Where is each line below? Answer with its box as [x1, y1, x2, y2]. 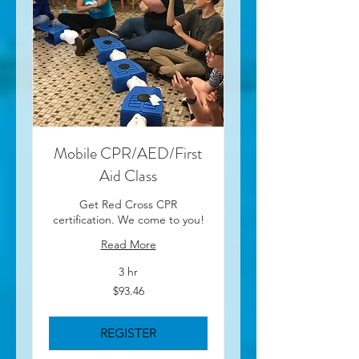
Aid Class [99, 164, 157, 188]
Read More [100, 237, 156, 252]
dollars [49, 299, 73, 308]
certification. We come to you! [52, 212, 204, 227]
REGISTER [100, 325, 156, 341]
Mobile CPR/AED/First [54, 142, 203, 165]
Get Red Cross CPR [79, 197, 177, 212]
